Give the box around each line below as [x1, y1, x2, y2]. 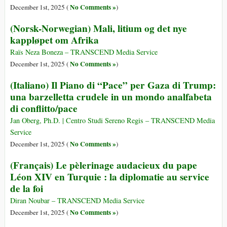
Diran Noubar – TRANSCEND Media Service [10, 196, 144, 206]
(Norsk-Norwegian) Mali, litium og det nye [10, 21, 187, 36]
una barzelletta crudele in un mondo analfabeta [10, 90, 212, 104]
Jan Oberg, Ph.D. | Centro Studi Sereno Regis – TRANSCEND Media [10, 116, 215, 126]
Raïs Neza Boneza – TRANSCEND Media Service [10, 47, 158, 57]
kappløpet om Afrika [10, 33, 99, 48]
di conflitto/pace [10, 101, 78, 116]
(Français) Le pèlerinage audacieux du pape [10, 158, 197, 173]
